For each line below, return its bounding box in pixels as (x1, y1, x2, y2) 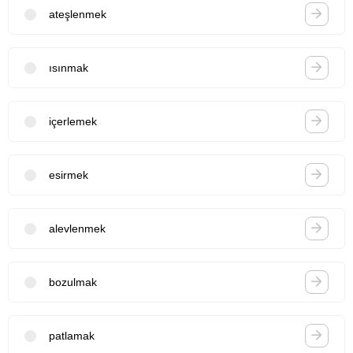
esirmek (49, 168, 88, 181)
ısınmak (49, 61, 88, 74)
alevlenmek (49, 221, 106, 235)
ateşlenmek (49, 7, 106, 20)
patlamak (49, 329, 95, 342)
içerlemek (49, 114, 97, 128)
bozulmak (49, 275, 97, 288)
